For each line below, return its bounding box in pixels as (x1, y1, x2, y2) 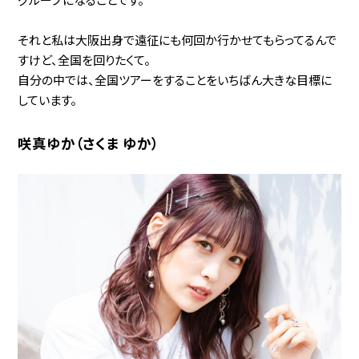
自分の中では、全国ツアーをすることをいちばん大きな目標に (18, 71, 333, 88)
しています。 (18, 91, 78, 108)
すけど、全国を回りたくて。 (18, 50, 151, 68)
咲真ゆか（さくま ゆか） (18, 132, 159, 153)
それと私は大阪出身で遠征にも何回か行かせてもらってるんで (18, 30, 337, 48)
